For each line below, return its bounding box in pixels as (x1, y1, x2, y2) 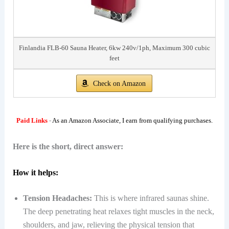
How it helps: (12, 168, 58, 177)
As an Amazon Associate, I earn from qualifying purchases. (52, 117, 213, 125)
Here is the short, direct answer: (12, 142, 123, 151)
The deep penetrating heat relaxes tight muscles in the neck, (22, 207, 214, 216)
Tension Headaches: (22, 194, 92, 203)
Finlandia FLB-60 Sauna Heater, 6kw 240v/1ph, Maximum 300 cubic (18, 44, 210, 52)
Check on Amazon (93, 80, 146, 88)
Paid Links (16, 117, 48, 125)
